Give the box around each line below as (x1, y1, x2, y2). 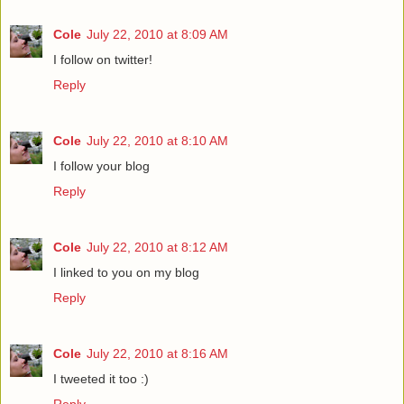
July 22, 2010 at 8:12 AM (87, 240, 228, 255)
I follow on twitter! (53, 52, 152, 68)
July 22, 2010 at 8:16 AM (87, 346, 228, 362)
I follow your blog (53, 159, 150, 174)
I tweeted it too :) (53, 372, 149, 387)
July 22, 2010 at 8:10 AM (87, 133, 228, 149)
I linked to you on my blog (53, 265, 199, 280)
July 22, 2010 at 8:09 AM (87, 27, 228, 42)
